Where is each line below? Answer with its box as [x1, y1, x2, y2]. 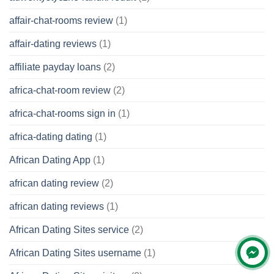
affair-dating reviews [9, 38, 97, 49]
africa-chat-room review [9, 84, 111, 95]
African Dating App [9, 154, 91, 165]
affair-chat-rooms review [9, 15, 113, 26]
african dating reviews [9, 201, 104, 212]
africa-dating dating [9, 131, 92, 142]
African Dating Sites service [9, 224, 129, 235]
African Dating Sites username [9, 247, 141, 258]
